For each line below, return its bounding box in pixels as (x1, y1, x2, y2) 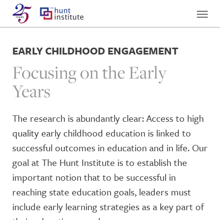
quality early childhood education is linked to (12, 126, 191, 139)
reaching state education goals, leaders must (12, 185, 191, 198)
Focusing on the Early (12, 60, 166, 84)
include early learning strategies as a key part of (12, 200, 204, 213)
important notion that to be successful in (12, 170, 176, 184)
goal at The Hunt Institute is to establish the (12, 156, 187, 169)
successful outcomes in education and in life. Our (12, 141, 208, 154)
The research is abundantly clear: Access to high (12, 111, 204, 125)
